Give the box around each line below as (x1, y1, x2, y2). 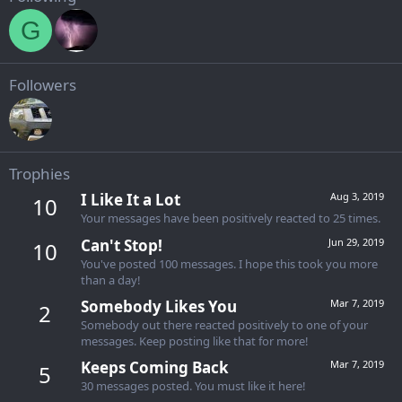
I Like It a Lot (81, 189, 180, 211)
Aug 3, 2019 (330, 189, 384, 204)
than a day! (81, 271, 141, 288)
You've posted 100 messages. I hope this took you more (81, 255, 378, 272)
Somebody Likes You (81, 295, 237, 317)
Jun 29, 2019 (328, 234, 384, 249)
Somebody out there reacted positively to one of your (81, 316, 368, 333)
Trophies (9, 163, 70, 184)
